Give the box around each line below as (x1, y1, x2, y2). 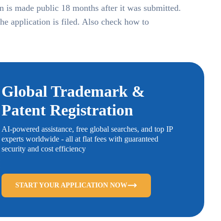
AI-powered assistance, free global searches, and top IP (1, 125, 173, 134)
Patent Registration (1, 101, 133, 119)
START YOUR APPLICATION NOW (15, 182, 127, 189)
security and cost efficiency (1, 145, 86, 153)
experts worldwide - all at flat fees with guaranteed (1, 135, 158, 144)
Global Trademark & (1, 82, 145, 101)
